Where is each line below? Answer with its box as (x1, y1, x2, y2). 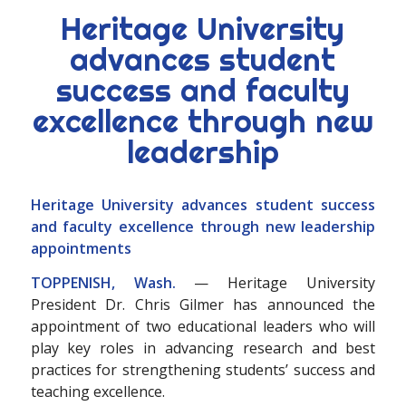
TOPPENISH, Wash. (30, 272, 176, 293)
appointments (30, 238, 131, 259)
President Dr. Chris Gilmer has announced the (30, 294, 376, 314)
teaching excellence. (30, 381, 165, 401)
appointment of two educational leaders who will (30, 315, 376, 336)
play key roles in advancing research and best (30, 337, 376, 358)
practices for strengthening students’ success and (30, 359, 376, 380)
